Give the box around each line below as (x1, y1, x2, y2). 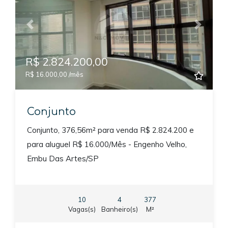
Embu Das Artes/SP (26, 153, 99, 163)
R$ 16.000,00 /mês (25, 70, 83, 79)
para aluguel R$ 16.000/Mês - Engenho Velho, (26, 139, 187, 149)
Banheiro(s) (101, 205, 138, 214)
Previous (29, 24, 61, 34)
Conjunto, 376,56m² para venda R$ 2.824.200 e (26, 125, 194, 135)
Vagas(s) (68, 205, 96, 214)
